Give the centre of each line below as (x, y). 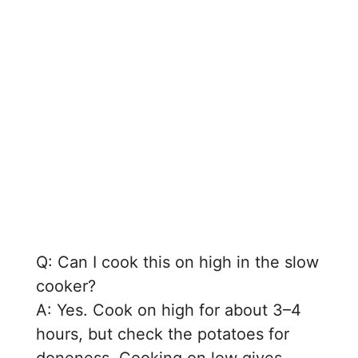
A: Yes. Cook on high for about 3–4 (169, 310)
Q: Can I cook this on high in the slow (178, 263)
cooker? (66, 286)
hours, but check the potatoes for (163, 334)
